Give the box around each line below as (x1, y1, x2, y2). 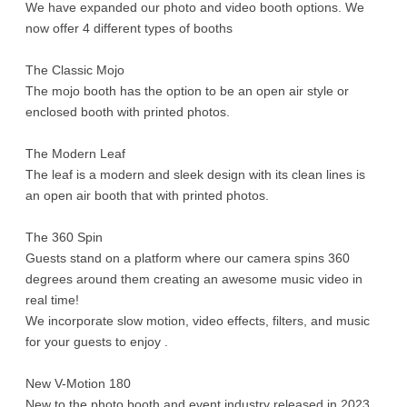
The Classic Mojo (25, 62, 125, 77)
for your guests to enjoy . (25, 333, 169, 349)
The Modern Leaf (25, 145, 126, 161)
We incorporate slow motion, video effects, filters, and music (25, 313, 371, 328)
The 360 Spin (25, 229, 104, 244)
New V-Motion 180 (25, 375, 132, 391)
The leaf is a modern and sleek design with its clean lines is (25, 166, 366, 182)
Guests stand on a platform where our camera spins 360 (25, 250, 351, 265)
